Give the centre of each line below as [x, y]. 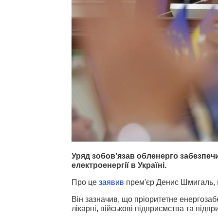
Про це [85, 182]
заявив [111, 182]
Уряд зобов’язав [103, 156]
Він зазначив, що [103, 199]
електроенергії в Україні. [119, 165]
